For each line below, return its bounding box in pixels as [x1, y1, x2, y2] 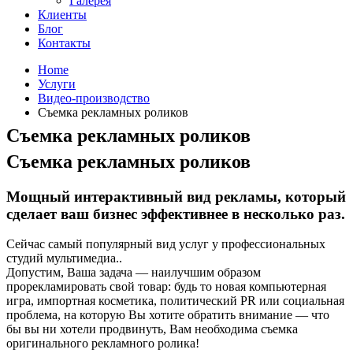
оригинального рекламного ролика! [6, 336, 199, 351]
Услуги [38, 77, 76, 91]
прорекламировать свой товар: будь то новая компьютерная [6, 280, 326, 294]
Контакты [38, 36, 91, 50]
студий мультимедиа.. [6, 251, 122, 266]
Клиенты [38, 8, 87, 21]
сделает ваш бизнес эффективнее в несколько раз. [6, 205, 345, 222]
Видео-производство [38, 91, 150, 105]
